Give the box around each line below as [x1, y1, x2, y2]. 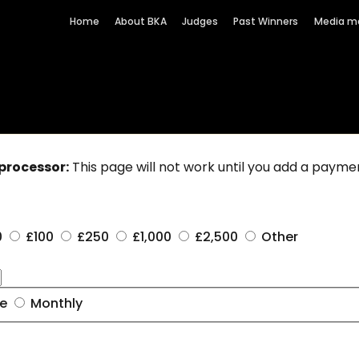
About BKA [115, 14, 167, 28]
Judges [182, 14, 219, 28]
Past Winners [233, 14, 299, 28]
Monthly [30, 293, 83, 313]
